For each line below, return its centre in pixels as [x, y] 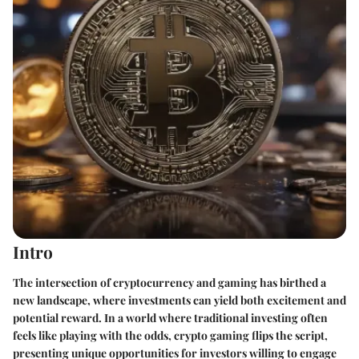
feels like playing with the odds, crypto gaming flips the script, [170, 335]
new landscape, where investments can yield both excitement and [179, 300]
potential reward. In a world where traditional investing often [170, 317]
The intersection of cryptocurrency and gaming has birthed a [169, 282]
